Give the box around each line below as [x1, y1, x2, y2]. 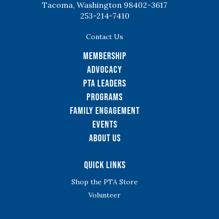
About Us [88, 132, 121, 143]
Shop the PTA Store [71, 177, 138, 186]
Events [92, 119, 117, 130]
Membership [83, 50, 127, 61]
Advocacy [87, 64, 122, 75]
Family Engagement [69, 105, 140, 116]
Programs [87, 91, 123, 102]
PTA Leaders [83, 78, 126, 88]
